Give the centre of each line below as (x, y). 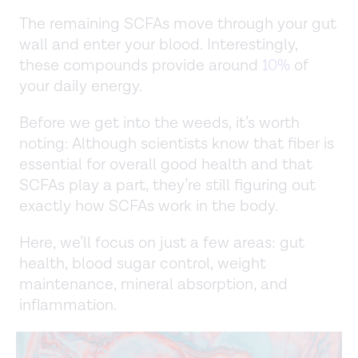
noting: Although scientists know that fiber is (177, 144)
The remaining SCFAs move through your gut (178, 24)
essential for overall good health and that (166, 165)
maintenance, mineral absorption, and (153, 285)
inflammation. (68, 306)
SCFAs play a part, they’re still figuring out (167, 186)
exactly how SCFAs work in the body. (149, 207)
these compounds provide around (141, 66)
